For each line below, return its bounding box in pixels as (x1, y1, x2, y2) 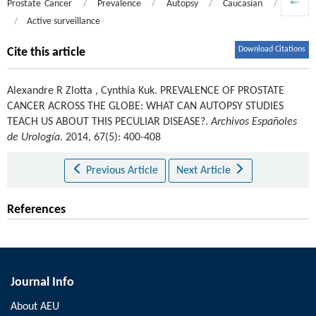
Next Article (176, 164, 233, 176)
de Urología (7, 131, 60, 143)
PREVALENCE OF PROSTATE (160, 85, 284, 97)
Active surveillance (27, 16, 100, 27)
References (7, 202, 66, 217)
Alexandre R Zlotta (7, 85, 92, 97)
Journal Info (11, 275, 74, 289)
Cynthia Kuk (101, 85, 154, 97)
